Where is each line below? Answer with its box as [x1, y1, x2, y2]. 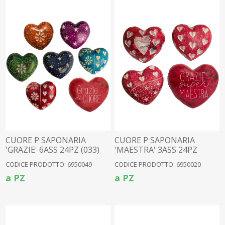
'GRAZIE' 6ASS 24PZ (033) [6, 144, 100, 156]
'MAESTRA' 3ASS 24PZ [115, 144, 198, 156]
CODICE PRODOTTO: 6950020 [115, 160, 201, 169]
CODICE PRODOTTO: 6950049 [6, 160, 92, 169]
